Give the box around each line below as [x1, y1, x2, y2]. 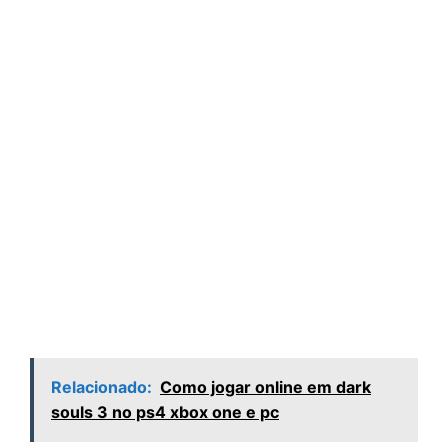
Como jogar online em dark [160, 377, 371, 398]
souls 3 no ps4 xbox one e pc [51, 402, 279, 423]
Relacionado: [51, 377, 152, 398]
